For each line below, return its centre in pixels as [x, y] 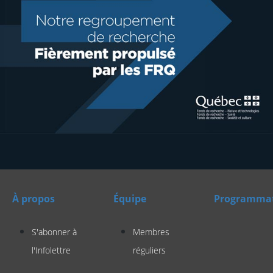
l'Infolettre [51, 250]
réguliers [149, 250]
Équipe [129, 199]
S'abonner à [54, 232]
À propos [34, 199]
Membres [151, 232]
